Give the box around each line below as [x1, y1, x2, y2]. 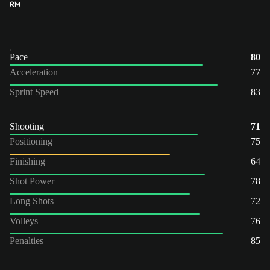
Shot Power [10, 175, 54, 186]
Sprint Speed [10, 86, 58, 97]
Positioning [10, 136, 52, 146]
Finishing [10, 155, 45, 166]
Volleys [10, 215, 38, 226]
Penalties [10, 235, 43, 246]
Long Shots [10, 195, 54, 206]
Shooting [10, 121, 44, 131]
